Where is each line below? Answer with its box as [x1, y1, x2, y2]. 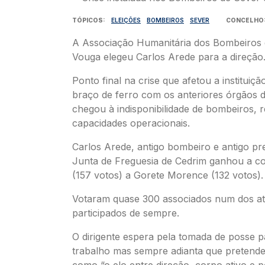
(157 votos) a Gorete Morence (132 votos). [72, 169, 263, 181]
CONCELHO [226, 16, 264, 24]
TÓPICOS [72, 16, 103, 24]
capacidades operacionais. [72, 117, 190, 129]
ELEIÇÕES [111, 16, 141, 24]
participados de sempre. [72, 206, 179, 219]
